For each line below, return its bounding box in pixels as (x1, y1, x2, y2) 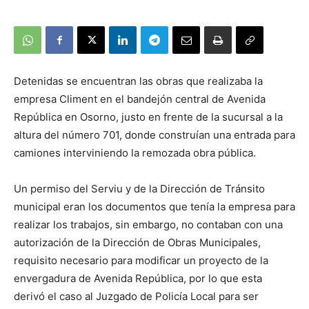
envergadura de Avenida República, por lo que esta (14, 272, 262, 286)
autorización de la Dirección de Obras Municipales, (14, 236, 261, 250)
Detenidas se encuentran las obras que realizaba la (14, 74, 263, 88)
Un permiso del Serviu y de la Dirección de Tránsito (14, 182, 265, 196)
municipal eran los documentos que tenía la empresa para (14, 200, 295, 214)
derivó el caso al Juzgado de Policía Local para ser (14, 290, 259, 303)
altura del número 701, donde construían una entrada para (14, 128, 295, 142)
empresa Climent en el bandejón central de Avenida (14, 92, 266, 106)
